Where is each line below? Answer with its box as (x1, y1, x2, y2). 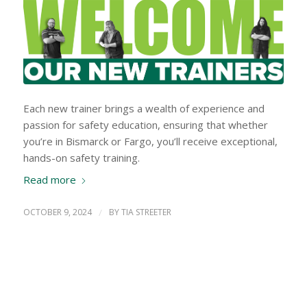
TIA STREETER (121, 206, 171, 219)
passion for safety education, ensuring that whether (23, 117, 268, 132)
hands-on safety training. (23, 150, 140, 164)
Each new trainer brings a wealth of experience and (23, 101, 265, 115)
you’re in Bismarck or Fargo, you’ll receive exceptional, (23, 134, 278, 148)
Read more (23, 172, 76, 186)
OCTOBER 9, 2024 (23, 206, 92, 219)
